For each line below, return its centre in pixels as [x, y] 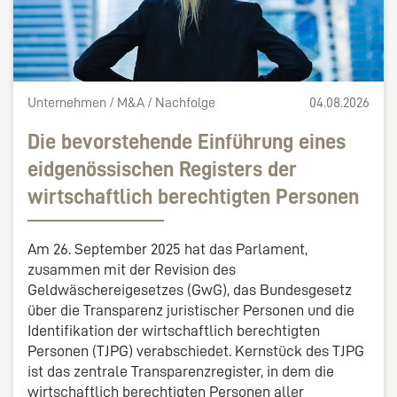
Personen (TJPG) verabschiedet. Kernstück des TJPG [196, 350]
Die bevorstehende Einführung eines [187, 141]
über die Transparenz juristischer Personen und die [191, 310]
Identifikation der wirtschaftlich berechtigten [174, 330]
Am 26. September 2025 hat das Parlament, [167, 249]
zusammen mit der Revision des [132, 269]
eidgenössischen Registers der [162, 169]
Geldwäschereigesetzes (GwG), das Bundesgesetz [190, 289]
